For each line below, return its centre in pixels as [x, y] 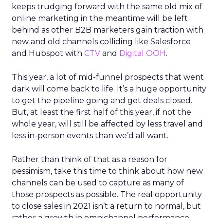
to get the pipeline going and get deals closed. [102, 100]
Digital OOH [143, 53]
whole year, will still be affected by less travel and [107, 124]
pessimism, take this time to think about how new [107, 171]
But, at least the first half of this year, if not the [101, 112]
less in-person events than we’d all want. [90, 136]
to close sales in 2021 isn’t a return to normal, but [106, 206]
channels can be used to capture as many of [98, 183]
